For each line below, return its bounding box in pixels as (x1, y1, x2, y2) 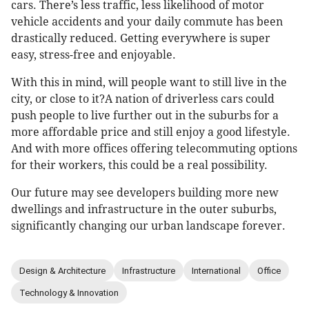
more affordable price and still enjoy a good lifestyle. (11, 126, 290, 139)
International (192, 265, 241, 276)
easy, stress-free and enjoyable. (11, 48, 176, 62)
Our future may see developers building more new (11, 186, 279, 200)
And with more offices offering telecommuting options (11, 142, 297, 156)
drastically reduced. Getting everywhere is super (11, 32, 270, 46)
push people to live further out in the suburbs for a (11, 109, 279, 123)
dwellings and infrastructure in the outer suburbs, (11, 203, 277, 217)
